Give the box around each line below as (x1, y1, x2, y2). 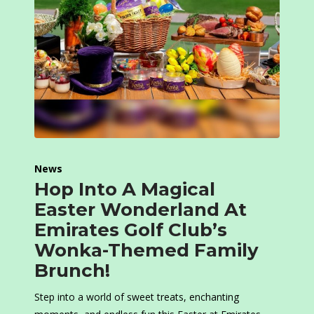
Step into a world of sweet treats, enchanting (34, 290, 239, 304)
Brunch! (34, 259, 110, 282)
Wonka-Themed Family (34, 239, 259, 262)
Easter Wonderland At (34, 198, 247, 221)
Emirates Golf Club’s (34, 219, 227, 242)
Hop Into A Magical (34, 178, 215, 201)
